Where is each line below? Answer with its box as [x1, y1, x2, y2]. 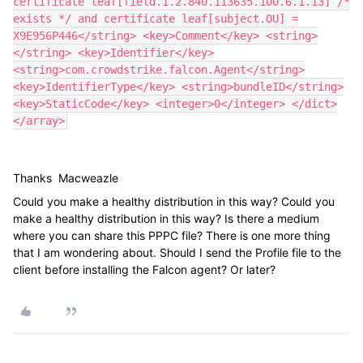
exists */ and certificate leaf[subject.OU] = [13, 12, 298, 25]
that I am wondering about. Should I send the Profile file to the [13, 246, 341, 259]
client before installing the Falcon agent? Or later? [13, 263, 275, 276]
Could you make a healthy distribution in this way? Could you [13, 194, 335, 208]
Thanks [13, 171, 55, 185]
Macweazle [55, 171, 118, 185]
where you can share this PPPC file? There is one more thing [13, 228, 331, 242]
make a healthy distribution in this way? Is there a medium [13, 211, 319, 225]
